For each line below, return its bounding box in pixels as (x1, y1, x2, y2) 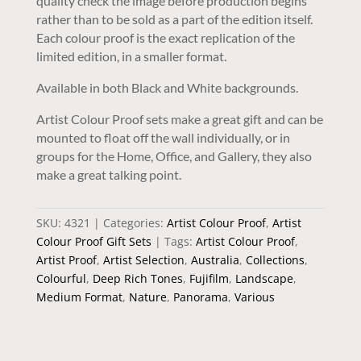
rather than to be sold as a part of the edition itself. (35, 11, 313, 27)
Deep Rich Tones (92, 271, 183, 287)
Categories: (102, 215, 167, 231)
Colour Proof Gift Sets (35, 234, 151, 250)
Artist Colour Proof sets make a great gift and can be (35, 111, 323, 127)
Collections (245, 252, 305, 268)
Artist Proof (35, 252, 97, 268)
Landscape (234, 271, 293, 287)
